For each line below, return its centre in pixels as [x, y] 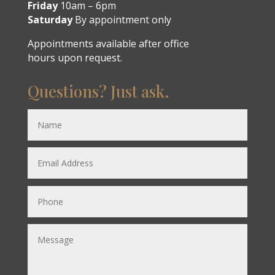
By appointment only [122, 20]
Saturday [50, 20]
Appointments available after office [108, 44]
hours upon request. [75, 58]
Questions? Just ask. [98, 91]
